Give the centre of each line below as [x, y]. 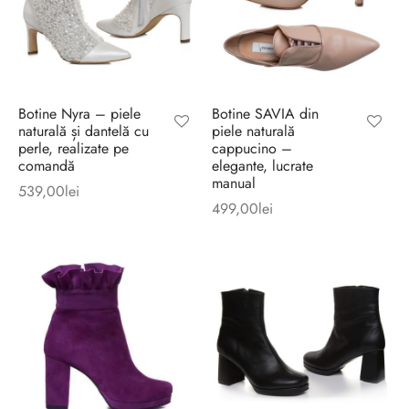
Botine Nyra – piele [79, 113]
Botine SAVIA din [265, 113]
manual [233, 183]
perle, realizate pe [73, 148]
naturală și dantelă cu [84, 131]
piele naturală [253, 131]
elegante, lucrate [262, 165]
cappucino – [252, 148]
